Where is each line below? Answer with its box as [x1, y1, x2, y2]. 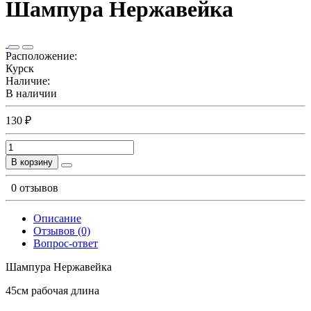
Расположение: [6, 49, 77, 62]
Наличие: [6, 74, 50, 87]
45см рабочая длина [6, 284, 99, 296]
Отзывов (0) [33, 224, 90, 237]
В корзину [11, 156, 53, 167]
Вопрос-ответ [33, 237, 98, 249]
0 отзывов [11, 181, 58, 194]
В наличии [6, 87, 57, 99]
